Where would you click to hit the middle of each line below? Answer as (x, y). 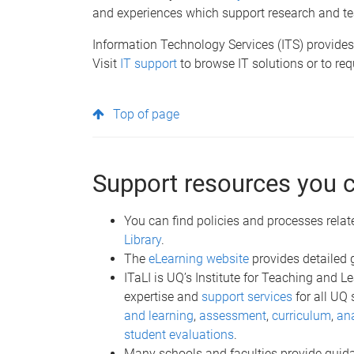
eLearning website (199, 258)
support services (247, 296)
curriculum (301, 315)
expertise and (163, 296)
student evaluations (179, 334)
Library (143, 239)
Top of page (147, 114)
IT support (149, 63)
